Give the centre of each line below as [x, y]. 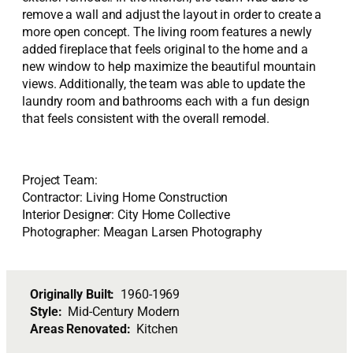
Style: [49, 311]
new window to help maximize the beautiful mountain [169, 67]
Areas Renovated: [84, 329]
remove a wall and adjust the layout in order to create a [172, 15]
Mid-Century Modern [124, 311]
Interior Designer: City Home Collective [126, 215]
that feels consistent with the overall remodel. [146, 119]
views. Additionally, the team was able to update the [163, 84]
